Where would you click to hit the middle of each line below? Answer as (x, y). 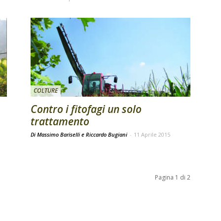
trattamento (60, 121)
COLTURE (46, 91)
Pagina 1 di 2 (173, 177)
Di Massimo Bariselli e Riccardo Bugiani (80, 134)
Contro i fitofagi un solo (86, 109)
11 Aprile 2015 (152, 134)
